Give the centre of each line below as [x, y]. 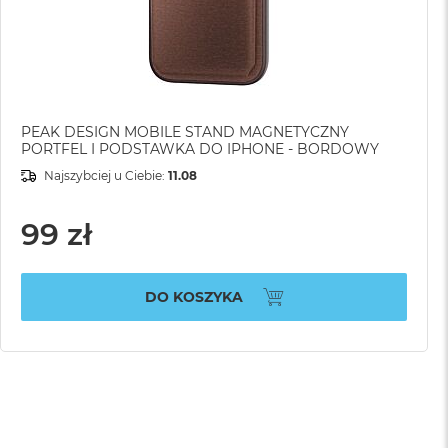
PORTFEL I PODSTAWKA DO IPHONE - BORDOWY [200, 149]
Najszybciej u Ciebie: [106, 176]
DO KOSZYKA [193, 296]
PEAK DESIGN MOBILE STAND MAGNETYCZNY [185, 132]
